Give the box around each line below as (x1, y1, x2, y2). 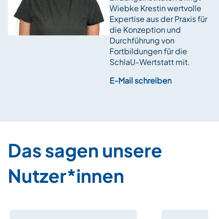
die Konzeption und (109, 24, 181, 35)
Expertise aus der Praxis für (109, 14, 207, 24)
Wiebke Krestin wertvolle (109, 3, 201, 13)
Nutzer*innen (8, 164, 124, 187)
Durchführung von (109, 35, 175, 45)
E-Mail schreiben (109, 75, 172, 86)
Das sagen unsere (8, 138, 162, 161)
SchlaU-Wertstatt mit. (109, 57, 190, 67)
